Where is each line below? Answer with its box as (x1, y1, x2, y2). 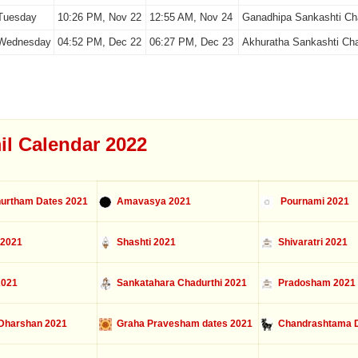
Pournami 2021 (272, 196, 349, 207)
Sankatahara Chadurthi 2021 (111, 277, 247, 288)
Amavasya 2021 (111, 196, 191, 207)
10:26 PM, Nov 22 (57, 11, 141, 23)
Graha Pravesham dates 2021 (111, 318, 253, 329)
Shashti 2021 (111, 237, 176, 248)
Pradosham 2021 (272, 277, 356, 288)
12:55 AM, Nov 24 (149, 11, 233, 23)
